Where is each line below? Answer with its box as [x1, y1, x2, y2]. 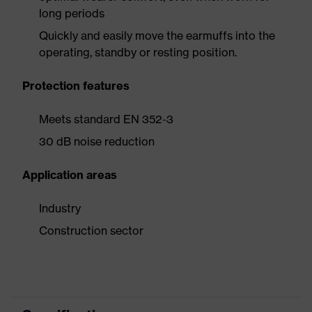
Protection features [22, 79, 130, 93]
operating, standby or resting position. [39, 45, 237, 59]
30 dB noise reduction [39, 134, 155, 148]
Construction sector [39, 224, 143, 237]
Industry [39, 201, 81, 215]
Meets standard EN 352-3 [39, 112, 173, 126]
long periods [39, 6, 104, 20]
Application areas [22, 168, 117, 182]
